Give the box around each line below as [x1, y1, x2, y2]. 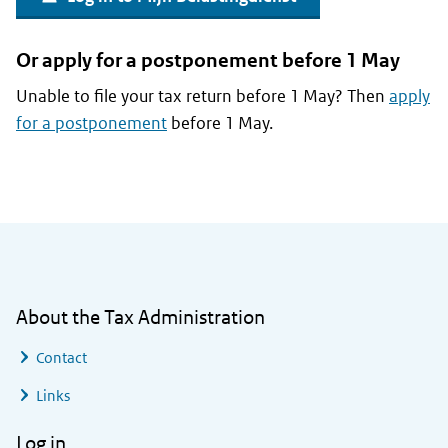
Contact [36, 348, 87, 368]
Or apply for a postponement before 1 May [16, 48, 400, 74]
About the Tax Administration [16, 305, 265, 330]
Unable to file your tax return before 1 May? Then [16, 85, 389, 108]
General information [15, 223, 198, 249]
